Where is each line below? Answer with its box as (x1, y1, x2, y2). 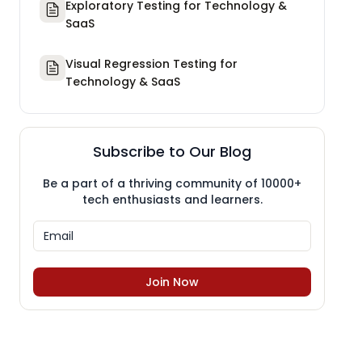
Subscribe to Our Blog (93, 141, 251, 162)
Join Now (145, 273, 199, 290)
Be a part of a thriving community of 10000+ (43, 175, 301, 192)
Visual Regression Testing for (65, 55, 238, 72)
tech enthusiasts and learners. (82, 191, 263, 208)
